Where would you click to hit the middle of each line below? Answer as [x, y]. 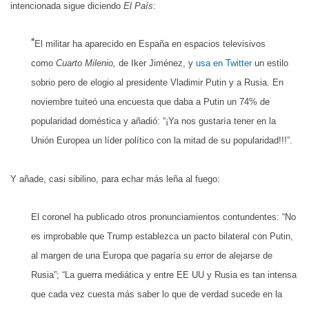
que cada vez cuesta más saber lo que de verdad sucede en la [157, 294]
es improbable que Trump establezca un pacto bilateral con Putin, [162, 236]
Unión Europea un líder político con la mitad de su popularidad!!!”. [162, 141]
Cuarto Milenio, [86, 63]
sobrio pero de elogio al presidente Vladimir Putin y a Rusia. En [157, 83]
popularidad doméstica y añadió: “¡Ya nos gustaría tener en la [153, 121]
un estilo [270, 63]
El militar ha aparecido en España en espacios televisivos [150, 44]
